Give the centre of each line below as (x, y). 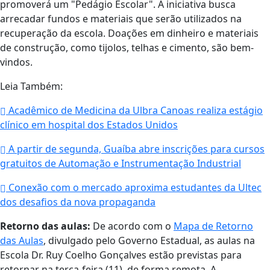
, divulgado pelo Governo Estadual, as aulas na (149, 241)
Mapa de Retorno (213, 226)
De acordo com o (132, 226)
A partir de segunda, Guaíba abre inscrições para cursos (135, 149)
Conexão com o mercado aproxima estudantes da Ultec (134, 188)
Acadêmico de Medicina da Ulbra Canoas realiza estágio (134, 111)
